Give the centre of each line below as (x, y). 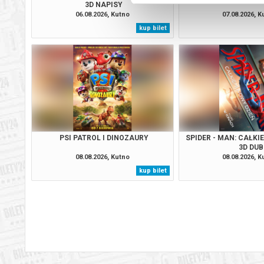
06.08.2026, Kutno (102, 14)
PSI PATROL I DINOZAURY (104, 138)
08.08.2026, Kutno (102, 157)
